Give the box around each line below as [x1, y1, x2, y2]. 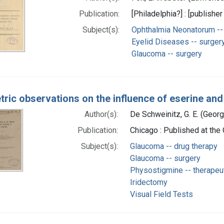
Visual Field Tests [129, 189, 193, 199]
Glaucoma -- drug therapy [129, 141, 217, 151]
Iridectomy [129, 177, 167, 187]
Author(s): [84, 109, 118, 119]
